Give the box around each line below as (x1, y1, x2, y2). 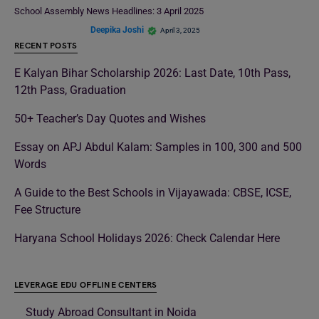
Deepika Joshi (90, 25, 144, 36)
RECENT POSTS (14, 40, 78, 51)
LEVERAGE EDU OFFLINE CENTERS (14, 279, 157, 291)
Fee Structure (14, 202, 80, 216)
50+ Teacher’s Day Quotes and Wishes (14, 111, 206, 125)
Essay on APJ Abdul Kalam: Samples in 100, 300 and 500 (14, 140, 302, 154)
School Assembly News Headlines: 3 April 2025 (14, 5, 204, 16)
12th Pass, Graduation (14, 83, 126, 97)
